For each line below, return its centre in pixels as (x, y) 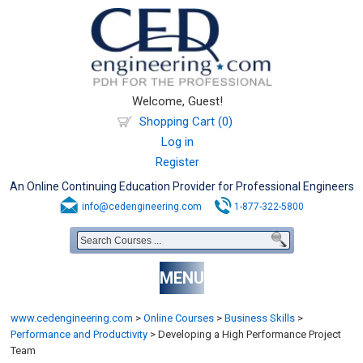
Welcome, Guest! (177, 101)
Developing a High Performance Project (249, 334)
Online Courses (179, 318)
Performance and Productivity (79, 334)
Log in (177, 142)
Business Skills (260, 318)
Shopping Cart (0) (186, 122)
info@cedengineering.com (142, 207)
